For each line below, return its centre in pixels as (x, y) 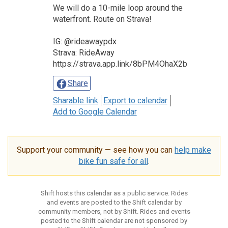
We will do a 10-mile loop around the (118, 8)
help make (193, 150)
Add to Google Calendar (95, 111)
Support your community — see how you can (96, 150)
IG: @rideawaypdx (84, 41)
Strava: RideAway (83, 52)
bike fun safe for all (113, 161)
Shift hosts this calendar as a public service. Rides (114, 193)
